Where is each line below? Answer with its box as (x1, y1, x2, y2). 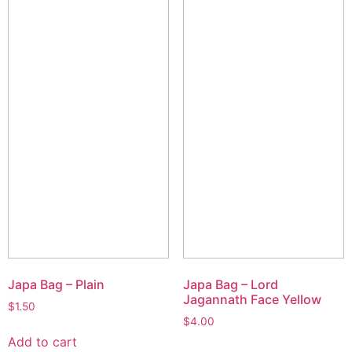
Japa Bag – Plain (8, 277, 104, 293)
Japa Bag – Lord (182, 277, 278, 293)
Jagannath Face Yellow (182, 291, 321, 308)
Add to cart (8, 334, 77, 350)
